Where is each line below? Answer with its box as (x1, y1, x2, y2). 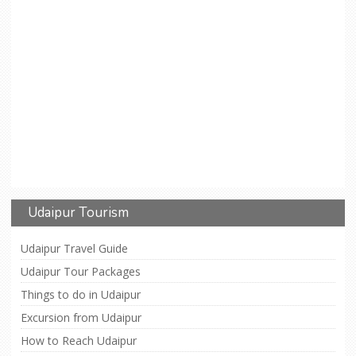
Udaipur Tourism (28, 203, 129, 222)
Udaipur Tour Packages (21, 263, 141, 279)
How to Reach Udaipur (21, 332, 137, 348)
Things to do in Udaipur (21, 286, 141, 302)
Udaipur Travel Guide (21, 240, 128, 256)
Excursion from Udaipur (21, 309, 141, 325)
